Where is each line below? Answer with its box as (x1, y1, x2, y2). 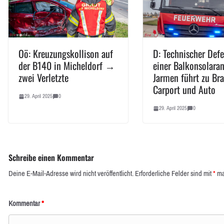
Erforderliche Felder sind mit (135, 166, 213, 181)
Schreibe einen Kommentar (8, 151, 94, 164)
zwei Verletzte (18, 70, 68, 85)
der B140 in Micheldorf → (18, 58, 115, 73)
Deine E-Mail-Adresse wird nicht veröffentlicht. (8, 166, 133, 181)
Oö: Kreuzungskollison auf (18, 46, 113, 61)
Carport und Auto (153, 82, 215, 97)
